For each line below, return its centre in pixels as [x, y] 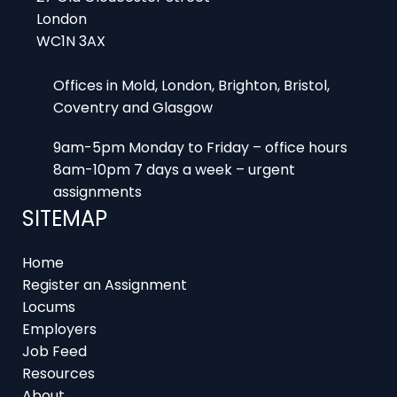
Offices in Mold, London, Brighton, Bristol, [191, 42]
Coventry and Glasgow [133, 64]
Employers [59, 285]
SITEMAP [65, 175]
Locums [49, 263]
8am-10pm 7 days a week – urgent [174, 126]
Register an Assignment [105, 241]
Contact [51, 374]
